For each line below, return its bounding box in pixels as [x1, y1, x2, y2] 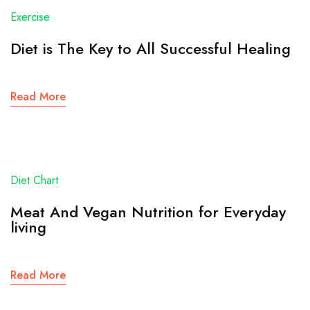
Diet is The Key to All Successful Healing [10, 37, 291, 60]
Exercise [10, 9, 50, 26]
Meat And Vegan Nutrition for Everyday [10, 201, 295, 224]
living [10, 216, 46, 239]
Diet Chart [10, 172, 58, 189]
